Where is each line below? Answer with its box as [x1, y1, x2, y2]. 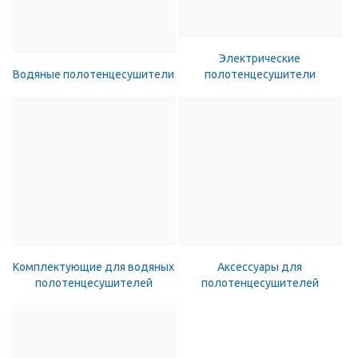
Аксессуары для [217, 261, 303, 273]
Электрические [219, 52, 301, 65]
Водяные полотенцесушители [13, 68, 175, 81]
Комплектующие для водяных [13, 261, 175, 273]
